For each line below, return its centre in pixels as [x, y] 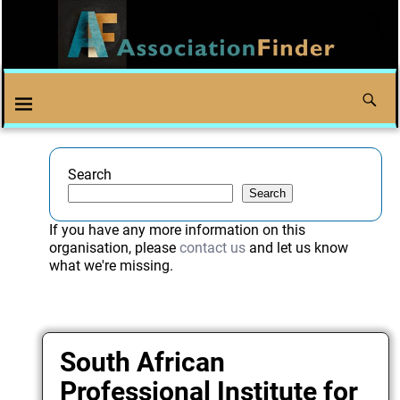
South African [143, 362]
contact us [212, 248]
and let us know [296, 248]
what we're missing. [111, 266]
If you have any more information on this [177, 230]
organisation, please [114, 248]
